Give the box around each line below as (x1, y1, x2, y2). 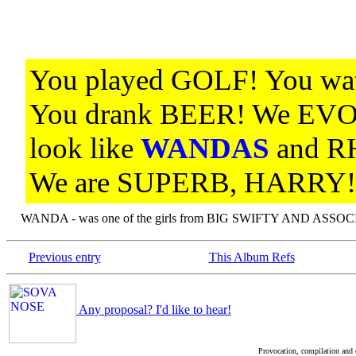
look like (29, 132, 141, 164)
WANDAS (141, 132, 269, 164)
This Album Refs (208, 250, 295, 264)
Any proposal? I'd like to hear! (76, 302, 231, 316)
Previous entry (28, 250, 101, 264)
